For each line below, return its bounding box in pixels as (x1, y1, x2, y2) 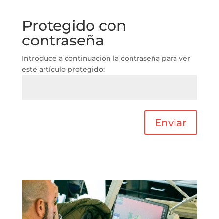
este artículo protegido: (22, 65, 105, 74)
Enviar (155, 116, 187, 129)
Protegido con (22, 16, 126, 35)
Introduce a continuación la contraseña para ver (22, 53, 190, 63)
